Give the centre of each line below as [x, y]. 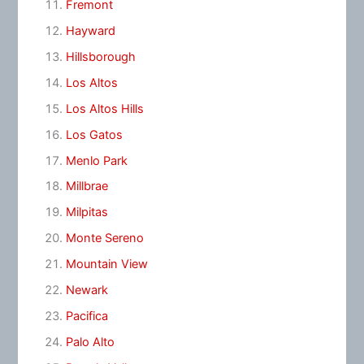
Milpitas [87, 212]
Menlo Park [96, 160]
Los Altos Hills [104, 108]
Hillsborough [100, 56]
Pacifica [87, 316]
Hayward [90, 30]
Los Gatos [94, 134]
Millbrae [87, 186]
